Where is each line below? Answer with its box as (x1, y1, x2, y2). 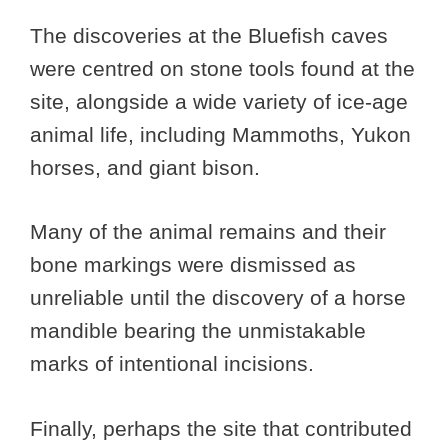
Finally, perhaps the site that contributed (30, 416, 412, 440)
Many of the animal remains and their (30, 220, 386, 244)
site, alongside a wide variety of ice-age (30, 89, 408, 113)
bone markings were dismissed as (30, 253, 356, 277)
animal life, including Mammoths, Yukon (30, 122, 411, 146)
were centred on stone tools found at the (30, 56, 415, 80)
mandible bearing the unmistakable (30, 319, 366, 343)
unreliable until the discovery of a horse (30, 286, 406, 310)
